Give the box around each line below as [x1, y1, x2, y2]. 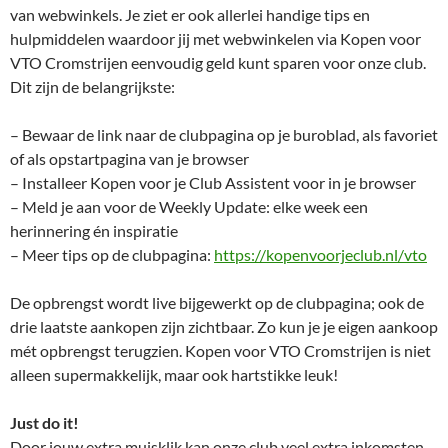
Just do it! [10, 412, 79, 432]
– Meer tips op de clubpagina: [10, 244, 214, 264]
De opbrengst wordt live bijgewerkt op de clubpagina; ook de [10, 292, 424, 312]
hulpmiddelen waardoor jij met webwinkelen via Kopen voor [10, 28, 421, 48]
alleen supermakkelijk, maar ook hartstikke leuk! [10, 364, 338, 384]
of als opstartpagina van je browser [10, 148, 249, 168]
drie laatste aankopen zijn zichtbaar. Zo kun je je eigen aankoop [10, 316, 438, 336]
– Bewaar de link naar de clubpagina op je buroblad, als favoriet [10, 124, 438, 144]
